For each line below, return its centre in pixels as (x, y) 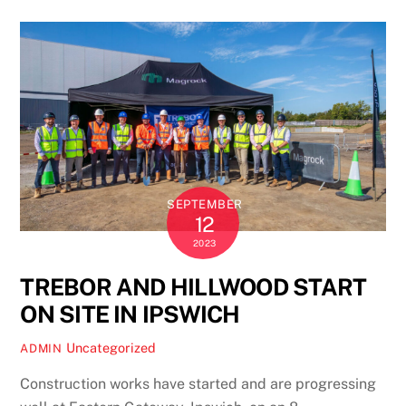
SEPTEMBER (205, 205)
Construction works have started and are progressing (198, 383)
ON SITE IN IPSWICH (130, 315)
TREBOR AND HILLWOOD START (193, 288)
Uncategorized (111, 348)
